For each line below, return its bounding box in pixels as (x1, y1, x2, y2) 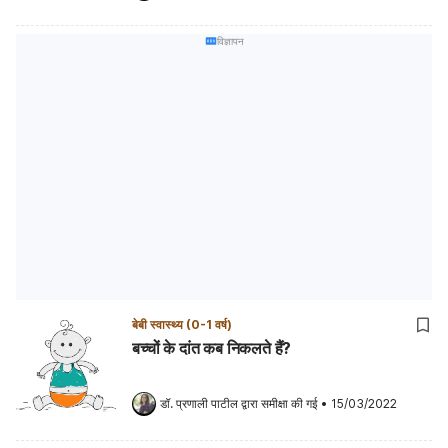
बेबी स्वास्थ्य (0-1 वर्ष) (132, 316, 232, 332)
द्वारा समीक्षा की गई (238, 395, 318, 411)
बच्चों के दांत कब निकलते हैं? (132, 337, 292, 358)
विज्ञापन (216, 35, 244, 47)
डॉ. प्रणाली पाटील (160, 395, 238, 411)
